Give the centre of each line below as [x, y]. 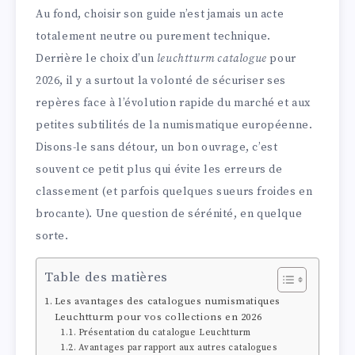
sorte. [52, 237]
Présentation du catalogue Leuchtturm [164, 332]
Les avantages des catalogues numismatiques [167, 301]
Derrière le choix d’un [96, 59]
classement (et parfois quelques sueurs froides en [174, 192]
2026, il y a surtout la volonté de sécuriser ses [161, 81]
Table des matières [106, 277]
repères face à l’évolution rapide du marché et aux [174, 103]
